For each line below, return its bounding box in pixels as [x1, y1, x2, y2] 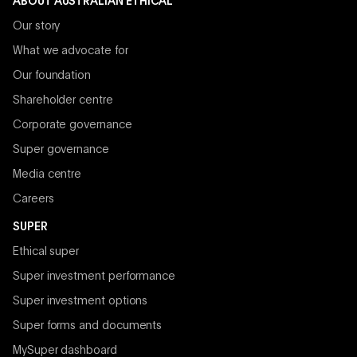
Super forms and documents [13, 320, 163, 332]
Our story [13, 21, 61, 33]
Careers [13, 194, 54, 206]
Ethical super [13, 246, 80, 258]
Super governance [13, 144, 109, 156]
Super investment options [13, 296, 148, 308]
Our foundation [13, 70, 92, 82]
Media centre [13, 169, 82, 181]
